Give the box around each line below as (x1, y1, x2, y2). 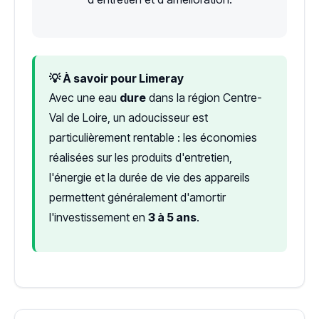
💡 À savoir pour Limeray (49, 71, 184, 86)
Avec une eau (49, 90, 120, 105)
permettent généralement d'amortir (49, 190, 226, 205)
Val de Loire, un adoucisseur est (49, 110, 208, 125)
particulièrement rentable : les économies (49, 130, 257, 145)
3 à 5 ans (148, 210, 197, 225)
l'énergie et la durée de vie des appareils (49, 170, 250, 185)
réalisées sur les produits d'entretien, (49, 150, 232, 165)
